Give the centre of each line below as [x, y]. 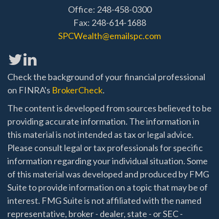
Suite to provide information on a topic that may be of [108, 187]
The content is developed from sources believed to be [109, 108]
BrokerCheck [77, 90]
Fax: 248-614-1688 [109, 23]
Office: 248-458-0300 [109, 10]
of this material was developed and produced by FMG [108, 174]
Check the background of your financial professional [106, 77]
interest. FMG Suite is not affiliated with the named [104, 201]
